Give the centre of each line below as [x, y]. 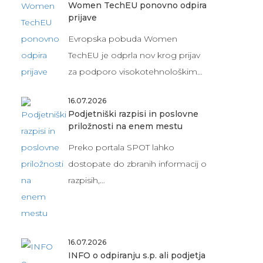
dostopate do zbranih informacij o [137, 163]
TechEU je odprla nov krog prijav [134, 55]
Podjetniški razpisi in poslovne [133, 114]
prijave [82, 17]
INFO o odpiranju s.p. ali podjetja [136, 255]
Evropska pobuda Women [122, 38]
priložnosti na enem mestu [125, 126]
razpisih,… [86, 180]
